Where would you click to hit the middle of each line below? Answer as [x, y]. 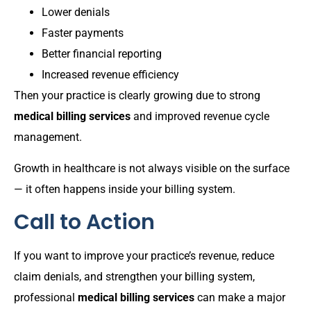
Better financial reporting [102, 54]
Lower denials [76, 12]
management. [48, 137]
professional [46, 298]
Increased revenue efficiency [110, 75]
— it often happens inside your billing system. [125, 189]
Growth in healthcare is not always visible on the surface [152, 168]
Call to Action [84, 222]
